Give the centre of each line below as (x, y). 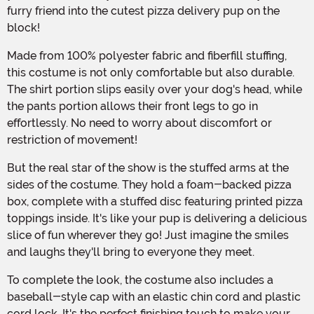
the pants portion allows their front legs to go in (132, 106)
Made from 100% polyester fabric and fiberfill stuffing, (12, 55)
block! (23, 27)
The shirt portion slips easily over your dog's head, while (155, 89)
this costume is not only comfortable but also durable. (151, 72)
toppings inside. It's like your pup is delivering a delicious (157, 218)
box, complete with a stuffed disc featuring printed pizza (155, 201)
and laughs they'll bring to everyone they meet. (131, 252)
